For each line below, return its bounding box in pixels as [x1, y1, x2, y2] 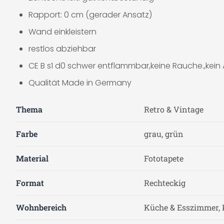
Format [16, 177, 44, 188]
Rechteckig [144, 177, 185, 188]
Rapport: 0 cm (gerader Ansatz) [28, 9, 152, 20]
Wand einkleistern [28, 26, 96, 37]
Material [16, 153, 48, 163]
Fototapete [144, 153, 183, 163]
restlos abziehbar [28, 43, 96, 54]
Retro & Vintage [144, 104, 203, 114]
